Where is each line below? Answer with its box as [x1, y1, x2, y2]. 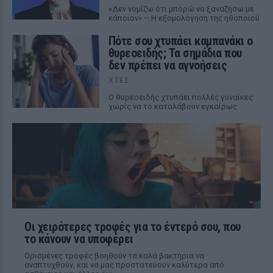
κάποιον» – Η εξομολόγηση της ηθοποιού [108, 13, 260, 23]
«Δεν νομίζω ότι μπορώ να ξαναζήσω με [108, 4, 254, 13]
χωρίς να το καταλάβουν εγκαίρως [108, 102, 237, 111]
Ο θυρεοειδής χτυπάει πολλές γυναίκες [108, 93, 253, 102]
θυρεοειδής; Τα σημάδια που [108, 46, 242, 60]
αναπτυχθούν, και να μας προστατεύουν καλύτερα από [24, 260, 224, 269]
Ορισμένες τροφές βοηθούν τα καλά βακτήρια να [24, 251, 204, 260]
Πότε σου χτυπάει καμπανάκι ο [108, 34, 253, 48]
